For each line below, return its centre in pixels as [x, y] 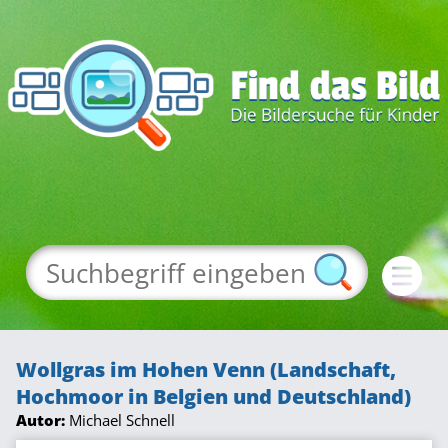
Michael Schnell [120, 420]
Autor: [40, 420]
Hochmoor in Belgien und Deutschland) [213, 396]
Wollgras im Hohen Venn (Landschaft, [206, 369]
